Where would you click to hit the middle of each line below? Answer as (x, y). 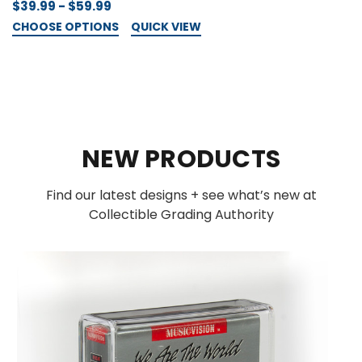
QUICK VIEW (166, 26)
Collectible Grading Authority (181, 215)
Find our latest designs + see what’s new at (181, 196)
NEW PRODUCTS (181, 159)
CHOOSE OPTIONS (65, 26)
